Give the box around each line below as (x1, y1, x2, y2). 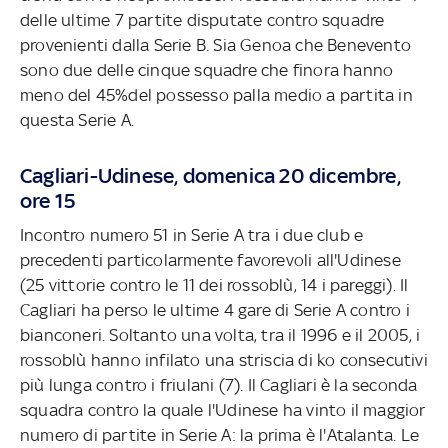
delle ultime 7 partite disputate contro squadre (20, 9, 385, 30)
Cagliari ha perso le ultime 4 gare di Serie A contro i (20, 299, 410, 320)
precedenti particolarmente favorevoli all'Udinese (20, 249, 401, 270)
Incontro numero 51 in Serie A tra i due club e (20, 224, 364, 245)
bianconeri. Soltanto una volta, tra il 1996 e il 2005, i (20, 324, 421, 345)
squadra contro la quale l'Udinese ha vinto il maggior (20, 399, 426, 420)
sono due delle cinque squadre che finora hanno (20, 59, 394, 80)
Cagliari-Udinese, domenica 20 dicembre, (20, 162, 401, 188)
